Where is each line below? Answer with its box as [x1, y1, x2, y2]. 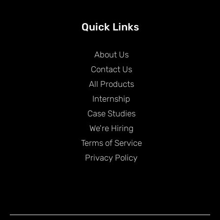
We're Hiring [89, 123, 134, 133]
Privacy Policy [85, 152, 137, 163]
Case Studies [87, 108, 136, 118]
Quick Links [81, 20, 139, 33]
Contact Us [90, 64, 132, 74]
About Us [94, 49, 129, 59]
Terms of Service [81, 137, 142, 148]
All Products [88, 79, 134, 89]
